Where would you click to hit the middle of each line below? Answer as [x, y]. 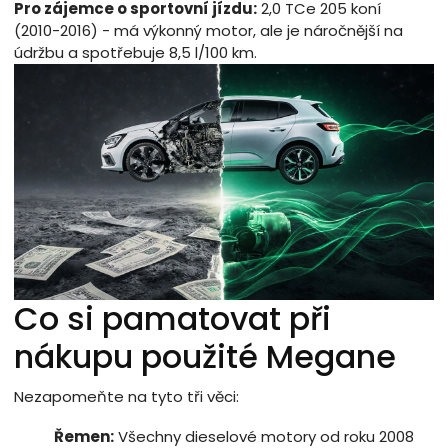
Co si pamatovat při [172, 318]
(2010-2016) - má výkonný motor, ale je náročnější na [208, 30]
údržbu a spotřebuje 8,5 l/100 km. [135, 52]
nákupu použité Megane [205, 356]
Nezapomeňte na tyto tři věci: [126, 396]
